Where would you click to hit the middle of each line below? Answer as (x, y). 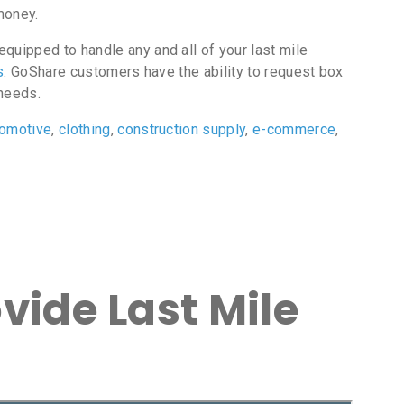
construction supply (182, 129)
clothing (85, 129)
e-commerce (294, 129)
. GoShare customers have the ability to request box (174, 72)
